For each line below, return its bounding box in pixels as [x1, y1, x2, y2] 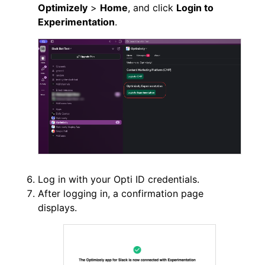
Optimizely [38, 2, 88, 14]
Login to [176, 2, 214, 14]
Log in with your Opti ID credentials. [38, 173, 199, 185]
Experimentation [38, 16, 115, 28]
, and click [128, 2, 176, 14]
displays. [38, 201, 80, 214]
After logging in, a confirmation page [38, 187, 203, 199]
